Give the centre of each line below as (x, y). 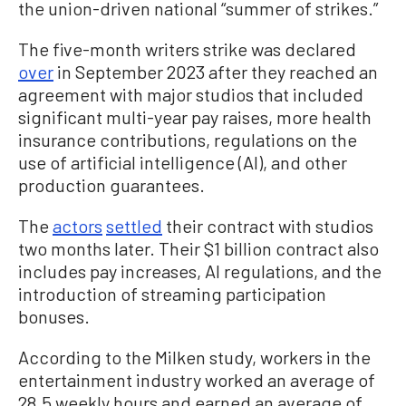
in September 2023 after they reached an (216, 71)
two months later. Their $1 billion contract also (198, 248)
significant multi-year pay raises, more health (195, 116)
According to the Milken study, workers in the (194, 357)
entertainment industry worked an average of (197, 379)
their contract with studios (268, 225)
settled (134, 225)
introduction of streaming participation (172, 293)
